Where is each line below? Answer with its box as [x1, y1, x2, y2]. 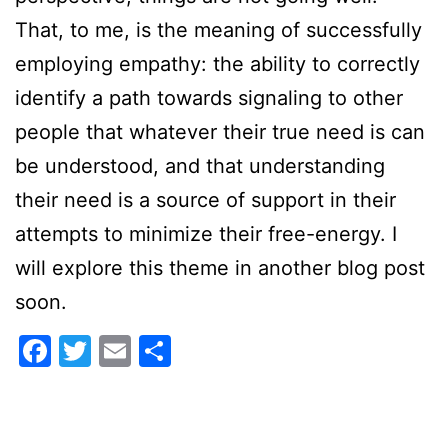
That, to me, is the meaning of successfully [15, 17, 422, 42]
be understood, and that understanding [15, 153, 385, 178]
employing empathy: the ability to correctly [15, 51, 420, 76]
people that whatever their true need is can [15, 119, 425, 144]
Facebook [51, 330, 200, 370]
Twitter [91, 330, 199, 370]
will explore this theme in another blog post [15, 255, 425, 280]
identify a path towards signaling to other [15, 85, 403, 110]
